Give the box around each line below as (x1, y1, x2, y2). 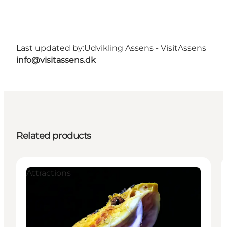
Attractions (26, 168, 71, 178)
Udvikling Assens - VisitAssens (84, 43, 206, 53)
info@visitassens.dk (16, 55, 96, 65)
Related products (16, 130, 91, 141)
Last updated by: (16, 43, 84, 53)
